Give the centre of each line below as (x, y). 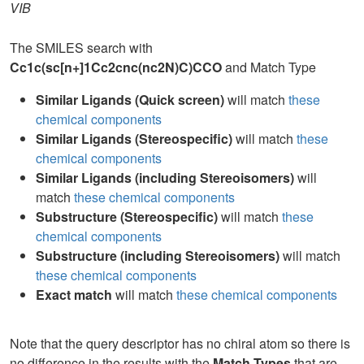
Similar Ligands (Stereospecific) (134, 139)
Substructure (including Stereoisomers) (158, 256)
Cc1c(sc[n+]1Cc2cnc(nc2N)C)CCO (116, 67)
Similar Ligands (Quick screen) (130, 100)
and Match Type (269, 67)
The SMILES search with (81, 48)
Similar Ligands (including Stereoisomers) (165, 178)
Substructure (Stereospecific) (127, 217)
